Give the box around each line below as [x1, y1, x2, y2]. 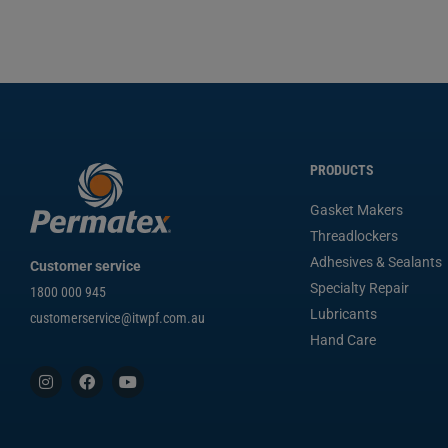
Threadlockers [310, 228, 398, 245]
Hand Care [310, 332, 376, 349]
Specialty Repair [310, 280, 409, 297]
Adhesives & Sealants [310, 254, 442, 271]
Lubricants [310, 306, 377, 323]
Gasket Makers [310, 202, 403, 219]
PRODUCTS [310, 162, 374, 179]
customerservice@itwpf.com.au [30, 310, 205, 327]
